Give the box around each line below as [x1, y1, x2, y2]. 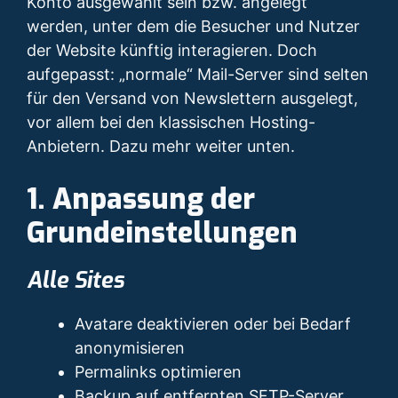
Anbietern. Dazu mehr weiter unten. [27, 137, 295, 156]
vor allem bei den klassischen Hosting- [27, 113, 315, 132]
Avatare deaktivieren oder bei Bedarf [75, 314, 351, 334]
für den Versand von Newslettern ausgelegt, [27, 89, 358, 108]
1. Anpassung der [27, 180, 255, 219]
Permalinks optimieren [75, 362, 242, 382]
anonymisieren [75, 338, 185, 358]
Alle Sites [27, 266, 124, 296]
